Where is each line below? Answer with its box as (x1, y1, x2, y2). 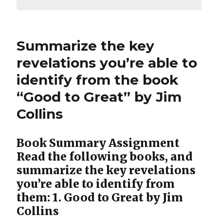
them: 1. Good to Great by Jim (17, 190, 183, 205)
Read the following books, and (17, 149, 193, 164)
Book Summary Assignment (17, 136, 180, 150)
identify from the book (17, 72, 179, 89)
